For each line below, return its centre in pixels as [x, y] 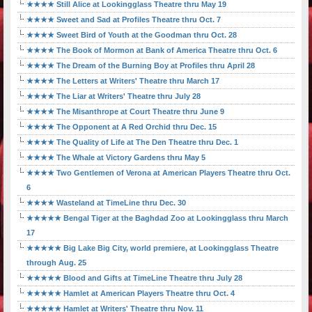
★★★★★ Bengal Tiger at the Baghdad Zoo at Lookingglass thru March [157, 218]
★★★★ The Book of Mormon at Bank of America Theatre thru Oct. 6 [152, 50]
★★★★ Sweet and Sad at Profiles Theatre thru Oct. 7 [124, 20]
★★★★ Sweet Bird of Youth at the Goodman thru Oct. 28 [132, 35]
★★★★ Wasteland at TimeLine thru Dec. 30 [106, 203]
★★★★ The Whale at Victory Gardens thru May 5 [116, 158]
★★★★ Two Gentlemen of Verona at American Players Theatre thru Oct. [158, 173]
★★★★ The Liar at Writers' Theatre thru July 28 [114, 96]
